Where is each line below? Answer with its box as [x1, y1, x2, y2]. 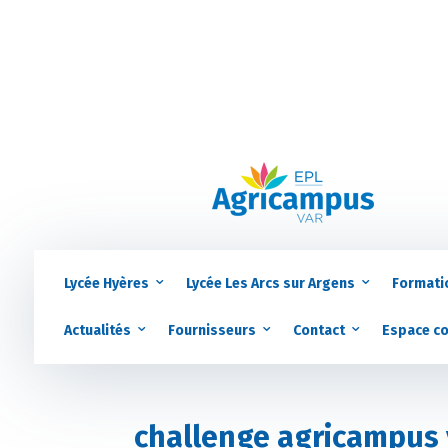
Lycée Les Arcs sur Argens [185, 274, 355, 292]
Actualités [63, 321, 131, 339]
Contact [292, 321, 345, 339]
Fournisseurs [167, 321, 256, 339]
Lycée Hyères [63, 274, 149, 292]
